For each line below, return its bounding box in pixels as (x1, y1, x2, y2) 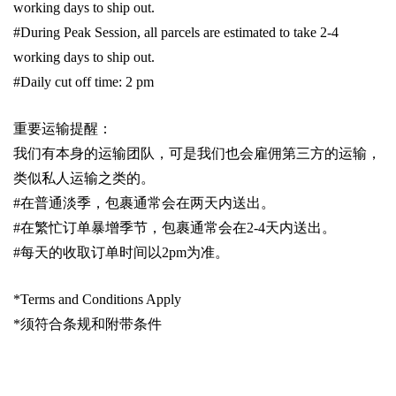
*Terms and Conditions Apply (13, 292, 181, 308)
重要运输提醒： (13, 121, 112, 137)
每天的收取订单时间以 (20, 245, 162, 261)
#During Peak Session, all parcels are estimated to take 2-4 (13, 25, 339, 41)
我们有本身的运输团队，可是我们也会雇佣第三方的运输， (13, 146, 381, 162)
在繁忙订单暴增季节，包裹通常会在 (20, 220, 247, 236)
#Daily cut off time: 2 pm (13, 74, 154, 90)
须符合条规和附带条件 (20, 316, 162, 332)
